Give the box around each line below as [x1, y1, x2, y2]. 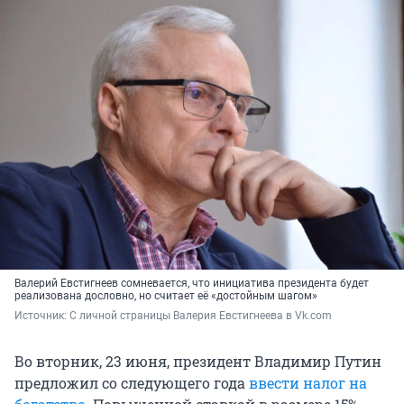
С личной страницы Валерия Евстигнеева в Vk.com [69, 309, 332, 323]
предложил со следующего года [14, 373, 249, 393]
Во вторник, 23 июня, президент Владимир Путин [14, 352, 381, 372]
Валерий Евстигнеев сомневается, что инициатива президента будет [14, 277, 369, 290]
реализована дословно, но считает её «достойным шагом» [14, 289, 317, 303]
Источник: [14, 309, 69, 323]
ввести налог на [249, 373, 367, 393]
